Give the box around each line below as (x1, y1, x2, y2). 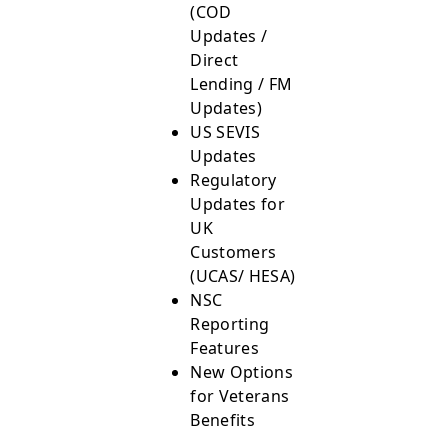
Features (190, 337, 259, 359)
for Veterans (190, 385, 290, 407)
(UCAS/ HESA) (190, 265, 296, 287)
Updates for (190, 193, 285, 215)
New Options (190, 361, 293, 383)
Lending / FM (190, 73, 293, 95)
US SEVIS (190, 121, 260, 143)
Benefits (190, 409, 255, 431)
